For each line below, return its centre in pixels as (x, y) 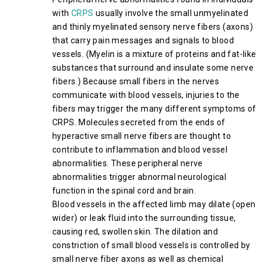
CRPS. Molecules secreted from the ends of (139, 122)
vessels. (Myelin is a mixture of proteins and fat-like (154, 54)
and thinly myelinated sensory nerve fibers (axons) (153, 27)
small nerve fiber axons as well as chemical (138, 259)
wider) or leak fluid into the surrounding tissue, (144, 218)
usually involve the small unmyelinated (171, 13)
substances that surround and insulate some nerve (153, 68)
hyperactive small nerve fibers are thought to (142, 136)
